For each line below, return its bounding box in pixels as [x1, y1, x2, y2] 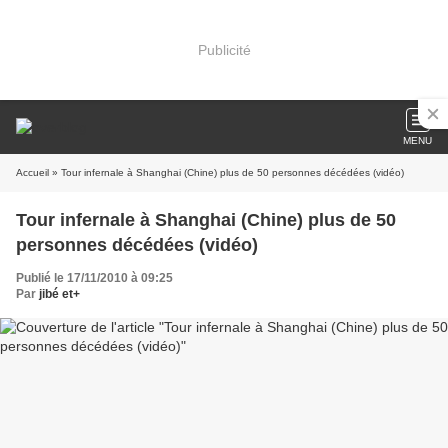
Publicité [197, 41, 251, 58]
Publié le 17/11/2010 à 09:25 [16, 271, 173, 285]
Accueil [16, 167, 49, 178]
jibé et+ [39, 287, 80, 301]
